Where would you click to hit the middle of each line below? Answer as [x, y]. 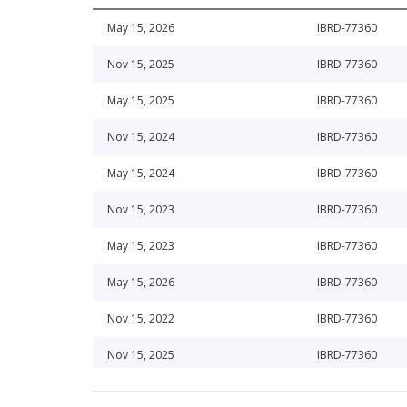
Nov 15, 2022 [141, 319]
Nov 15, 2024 [141, 137]
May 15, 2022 [141, 392]
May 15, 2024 [141, 174]
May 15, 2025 [141, 101]
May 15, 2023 [141, 246]
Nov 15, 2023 [141, 210]
